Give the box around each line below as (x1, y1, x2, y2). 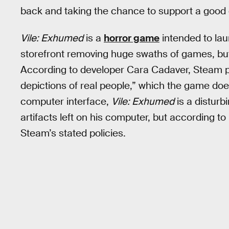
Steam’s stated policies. (20, 126, 126, 140)
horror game (104, 31, 159, 44)
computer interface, (20, 95, 111, 108)
